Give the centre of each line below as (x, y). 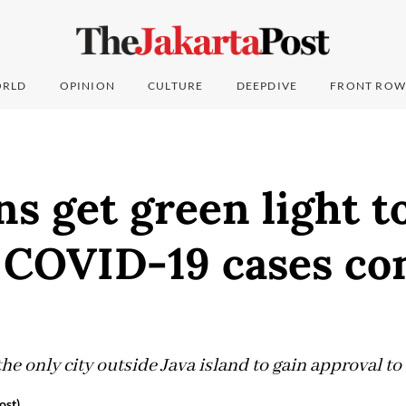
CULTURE (176, 86)
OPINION (87, 86)
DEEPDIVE (267, 86)
